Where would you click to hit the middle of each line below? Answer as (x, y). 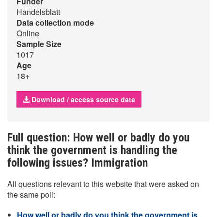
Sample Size (39, 44)
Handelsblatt (38, 12)
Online (28, 33)
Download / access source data (82, 99)
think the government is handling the (92, 150)
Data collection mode (55, 23)
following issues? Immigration (77, 163)
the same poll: (31, 194)
